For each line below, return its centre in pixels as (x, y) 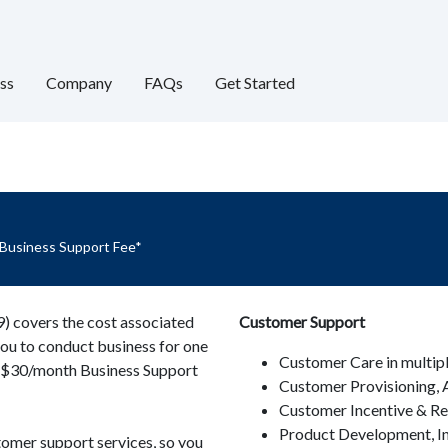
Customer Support (301, 321)
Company (78, 82)
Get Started (254, 82)
